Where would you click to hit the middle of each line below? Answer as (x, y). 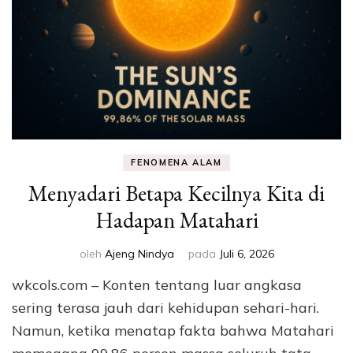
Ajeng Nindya (139, 254)
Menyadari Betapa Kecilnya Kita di (176, 193)
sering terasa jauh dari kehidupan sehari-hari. (165, 308)
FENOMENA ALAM (176, 163)
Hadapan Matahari (176, 220)
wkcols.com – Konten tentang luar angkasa (157, 285)
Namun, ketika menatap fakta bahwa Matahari (173, 331)
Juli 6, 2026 (247, 254)
